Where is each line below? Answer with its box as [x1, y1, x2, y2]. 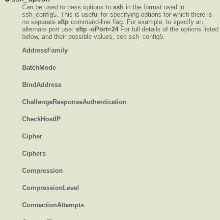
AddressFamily [22, 46, 68, 54]
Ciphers [22, 149, 46, 157]
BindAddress [22, 81, 61, 88]
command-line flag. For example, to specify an [69, 18, 203, 26]
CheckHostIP [22, 115, 61, 123]
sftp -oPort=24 [76, 25, 118, 33]
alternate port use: [22, 25, 76, 33]
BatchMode [22, 63, 56, 71]
